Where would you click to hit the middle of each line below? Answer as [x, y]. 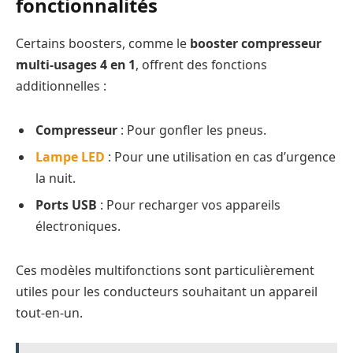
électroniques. [78, 226]
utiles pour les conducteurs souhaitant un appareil [167, 291]
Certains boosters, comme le [103, 44]
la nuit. [56, 178]
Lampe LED [70, 156]
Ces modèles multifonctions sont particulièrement [165, 270]
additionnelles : [61, 86]
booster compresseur [256, 44]
